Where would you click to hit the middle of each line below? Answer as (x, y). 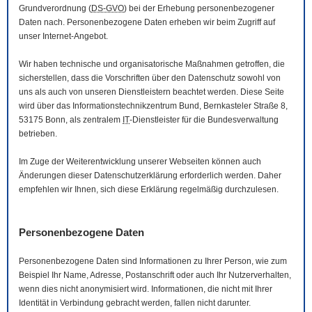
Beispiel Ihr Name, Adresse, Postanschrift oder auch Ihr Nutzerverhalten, (155, 275)
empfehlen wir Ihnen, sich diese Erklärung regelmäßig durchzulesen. (149, 190)
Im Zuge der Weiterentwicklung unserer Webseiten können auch (140, 162)
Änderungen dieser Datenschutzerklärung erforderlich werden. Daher (150, 176)
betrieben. (38, 134)
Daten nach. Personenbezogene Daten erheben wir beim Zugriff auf (147, 23)
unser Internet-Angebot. (63, 37)
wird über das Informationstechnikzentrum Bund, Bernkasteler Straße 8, (153, 106)
